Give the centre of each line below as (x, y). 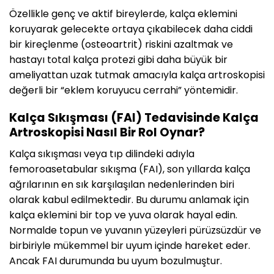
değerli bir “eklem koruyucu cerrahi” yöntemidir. (124, 91)
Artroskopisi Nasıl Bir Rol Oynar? (107, 133)
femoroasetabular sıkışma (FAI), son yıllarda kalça (130, 169)
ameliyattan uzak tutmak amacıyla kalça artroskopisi (137, 75)
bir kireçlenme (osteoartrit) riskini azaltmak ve (121, 45)
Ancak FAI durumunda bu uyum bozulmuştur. (116, 261)
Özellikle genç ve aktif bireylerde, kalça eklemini (123, 14)
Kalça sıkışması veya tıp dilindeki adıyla (102, 154)
